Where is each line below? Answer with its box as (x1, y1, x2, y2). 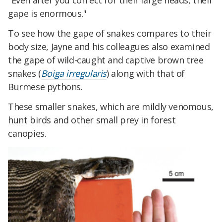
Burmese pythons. (8, 80, 83, 93)
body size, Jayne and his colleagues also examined (8, 40, 210, 53)
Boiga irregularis (41, 67, 107, 79)
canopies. (8, 127, 47, 139)
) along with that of (107, 67, 185, 79)
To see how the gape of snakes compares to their (8, 27, 212, 39)
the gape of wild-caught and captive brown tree (8, 54, 204, 66)
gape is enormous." (8, 7, 87, 20)
